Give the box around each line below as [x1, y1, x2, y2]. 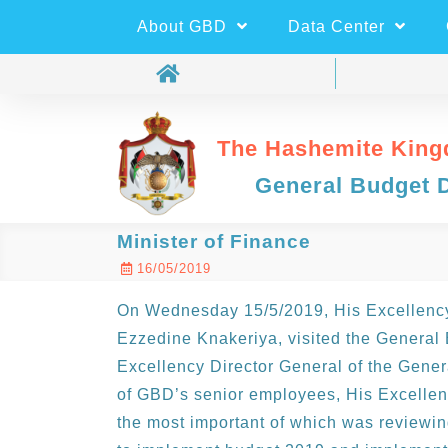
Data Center [288, 18, 390, 35]
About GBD [137, 18, 232, 35]
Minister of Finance [117, 231, 311, 253]
